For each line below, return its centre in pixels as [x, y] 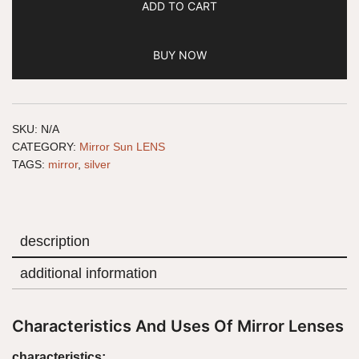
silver [97, 165]
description [55, 242]
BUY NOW [179, 55]
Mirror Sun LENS [122, 147]
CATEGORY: [46, 147]
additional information [89, 274]
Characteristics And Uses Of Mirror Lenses [178, 327]
